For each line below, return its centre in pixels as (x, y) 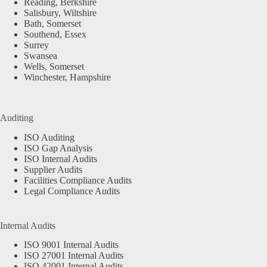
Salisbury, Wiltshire (60, 13)
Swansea (41, 55)
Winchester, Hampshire (67, 77)
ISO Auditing (49, 137)
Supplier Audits (53, 169)
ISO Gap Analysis (58, 148)
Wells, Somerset (54, 66)
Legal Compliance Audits (72, 191)
